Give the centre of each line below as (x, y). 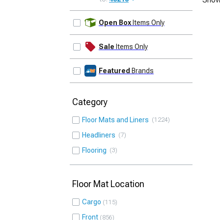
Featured (114, 71)
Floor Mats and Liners (117, 120)
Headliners (100, 135)
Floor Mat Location (108, 184)
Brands (142, 71)
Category (90, 102)
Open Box (115, 23)
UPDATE (176, 17)
